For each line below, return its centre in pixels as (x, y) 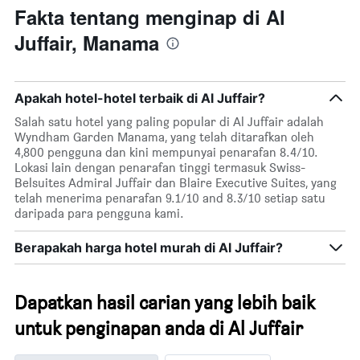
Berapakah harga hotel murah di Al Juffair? (149, 248)
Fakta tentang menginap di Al (150, 17)
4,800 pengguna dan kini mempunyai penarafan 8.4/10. (166, 153)
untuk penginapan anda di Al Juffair (159, 329)
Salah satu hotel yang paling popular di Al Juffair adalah (169, 122)
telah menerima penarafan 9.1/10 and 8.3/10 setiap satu (170, 198)
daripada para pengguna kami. (99, 214)
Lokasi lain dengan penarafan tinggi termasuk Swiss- (160, 168)
